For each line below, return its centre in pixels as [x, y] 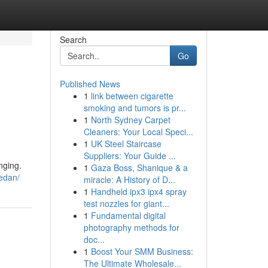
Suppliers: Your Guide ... [130, 156]
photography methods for [131, 227]
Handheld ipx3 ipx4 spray [138, 191]
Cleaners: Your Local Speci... [138, 132]
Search [73, 39]
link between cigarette [132, 96]
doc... [94, 239]
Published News [90, 84]
